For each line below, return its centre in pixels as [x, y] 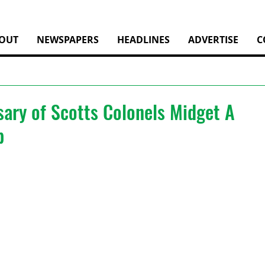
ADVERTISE [213, 40]
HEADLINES [143, 40]
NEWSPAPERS [68, 40]
